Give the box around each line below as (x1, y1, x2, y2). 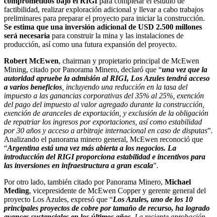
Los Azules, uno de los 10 (113, 195, 193, 203)
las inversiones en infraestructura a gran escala (4, 161, 153, 170)
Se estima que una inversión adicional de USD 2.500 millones (4, 22, 202, 31)
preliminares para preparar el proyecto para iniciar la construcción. (4, 14, 205, 22)
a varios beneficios (4, 82, 62, 91)
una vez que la (162, 65, 207, 74)
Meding (4, 186, 29, 195)
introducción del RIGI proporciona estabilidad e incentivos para (4, 152, 205, 161)
